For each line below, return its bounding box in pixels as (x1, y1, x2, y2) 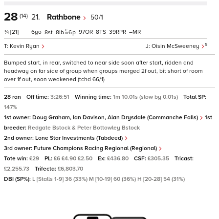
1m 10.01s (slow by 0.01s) (113, 93, 179, 101)
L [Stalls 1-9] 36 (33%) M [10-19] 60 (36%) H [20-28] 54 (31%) (32, 175, 185, 183)
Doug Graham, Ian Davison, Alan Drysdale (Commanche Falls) (32, 114, 199, 121)
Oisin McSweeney (152, 43, 201, 50)
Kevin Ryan (10, 43, 41, 50)
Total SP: (183, 93, 206, 101)
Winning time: (75, 93, 113, 101)
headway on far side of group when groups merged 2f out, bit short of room (4, 67, 203, 75)
